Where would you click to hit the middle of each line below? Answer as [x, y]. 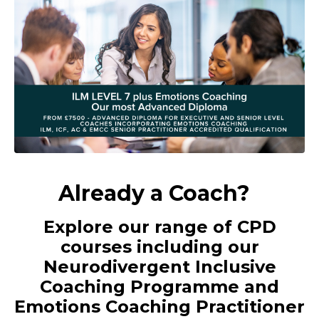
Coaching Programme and [159, 287]
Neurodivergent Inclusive [159, 267]
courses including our [159, 247]
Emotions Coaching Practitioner [159, 307]
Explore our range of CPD [159, 227]
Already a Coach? [159, 194]
